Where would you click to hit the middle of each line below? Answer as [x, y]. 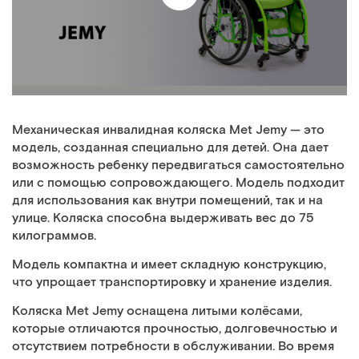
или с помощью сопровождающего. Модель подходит [178, 184]
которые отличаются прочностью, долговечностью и [175, 329]
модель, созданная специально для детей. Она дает [170, 148]
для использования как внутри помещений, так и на [167, 201]
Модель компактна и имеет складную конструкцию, [169, 265]
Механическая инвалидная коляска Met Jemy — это [168, 131]
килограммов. [54, 236]
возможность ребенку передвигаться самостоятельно [178, 166]
